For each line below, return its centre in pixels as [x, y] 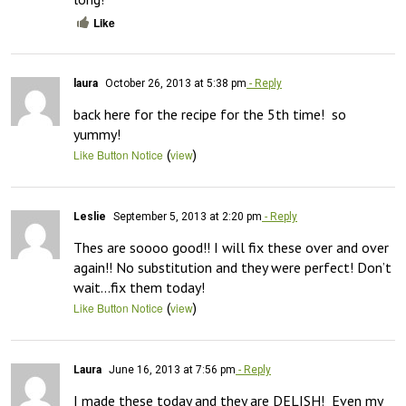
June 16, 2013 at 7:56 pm [171, 370]
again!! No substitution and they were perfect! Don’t [232, 267]
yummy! [97, 134]
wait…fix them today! [139, 287]
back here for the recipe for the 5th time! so [210, 114]
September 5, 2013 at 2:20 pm [186, 217]
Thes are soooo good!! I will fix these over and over [231, 247]
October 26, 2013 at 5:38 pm [174, 83]
